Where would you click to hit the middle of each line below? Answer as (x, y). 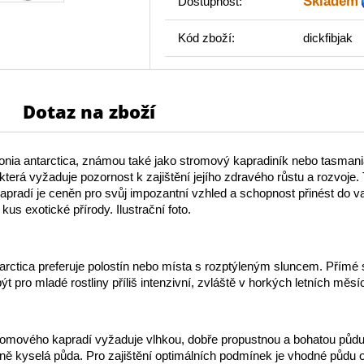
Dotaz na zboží (89, 112)
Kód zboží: (206, 38)
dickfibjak (326, 38)
